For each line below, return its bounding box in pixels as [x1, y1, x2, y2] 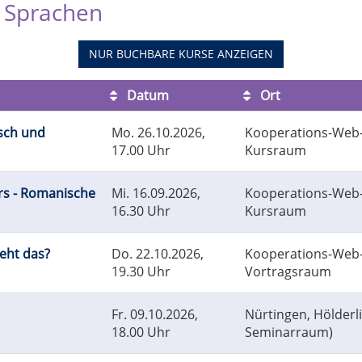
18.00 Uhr [112, 323, 170, 342]
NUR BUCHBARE [89, 46, 175, 62]
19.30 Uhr [112, 263, 170, 281]
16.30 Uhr [112, 202, 170, 221]
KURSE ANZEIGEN [175, 46, 273, 62]
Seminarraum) [245, 323, 333, 342]
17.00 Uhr [112, 141, 170, 160]
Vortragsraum [245, 263, 331, 281]
